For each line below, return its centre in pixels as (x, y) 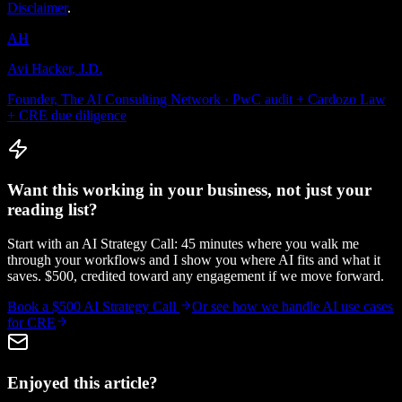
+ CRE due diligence (67, 115)
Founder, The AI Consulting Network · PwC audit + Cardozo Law (197, 99)
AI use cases (358, 307)
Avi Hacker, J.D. (55, 68)
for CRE (31, 323)
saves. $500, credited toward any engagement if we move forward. (196, 276)
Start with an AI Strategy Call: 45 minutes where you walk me (183, 244)
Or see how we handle (257, 307)
